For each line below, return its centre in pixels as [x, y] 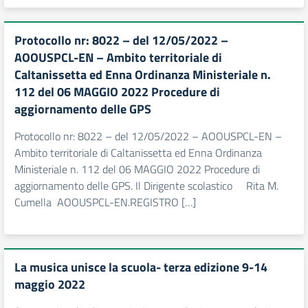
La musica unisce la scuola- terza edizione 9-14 [141, 267]
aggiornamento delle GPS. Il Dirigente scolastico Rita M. [146, 186]
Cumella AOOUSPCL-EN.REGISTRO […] [105, 202]
